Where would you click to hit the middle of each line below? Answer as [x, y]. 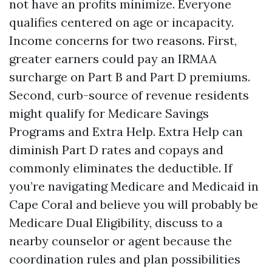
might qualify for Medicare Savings [109, 113]
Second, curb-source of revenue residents [129, 95]
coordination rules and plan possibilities [125, 259]
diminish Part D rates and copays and [116, 150]
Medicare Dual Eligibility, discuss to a [116, 223]
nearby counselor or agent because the [121, 241]
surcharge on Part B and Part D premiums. [130, 77]
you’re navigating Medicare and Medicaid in [134, 186]
